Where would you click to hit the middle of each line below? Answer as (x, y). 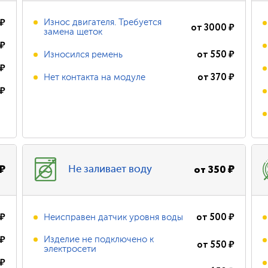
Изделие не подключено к (99, 240)
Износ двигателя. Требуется (103, 22)
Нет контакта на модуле (95, 77)
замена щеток (73, 32)
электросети (70, 249)
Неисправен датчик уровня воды (114, 217)
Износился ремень (83, 54)
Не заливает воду (110, 170)
